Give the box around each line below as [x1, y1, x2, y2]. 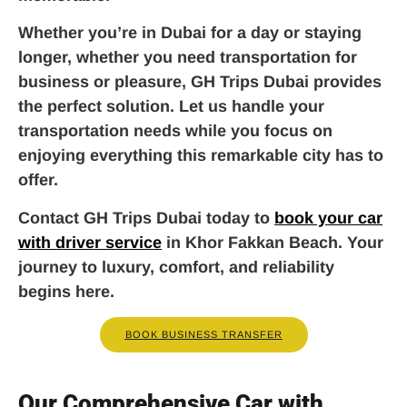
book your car [274, 208, 382, 227]
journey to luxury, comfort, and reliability [18, 257, 334, 276]
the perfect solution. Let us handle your [18, 97, 324, 116]
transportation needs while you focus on [18, 122, 333, 141]
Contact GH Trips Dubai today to [18, 208, 274, 227]
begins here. [18, 282, 114, 301]
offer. [18, 171, 58, 190]
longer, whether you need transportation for [18, 48, 357, 67]
